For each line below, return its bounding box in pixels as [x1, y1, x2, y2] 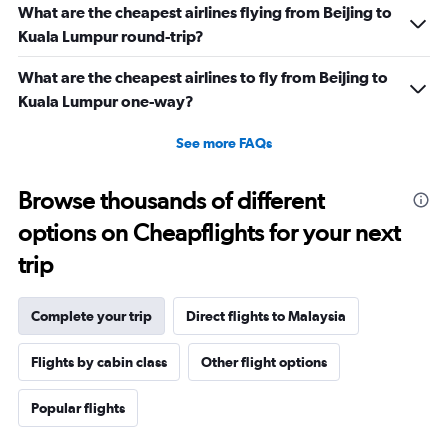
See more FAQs [176, 135, 272, 152]
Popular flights [31, 400, 125, 417]
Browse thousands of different [18, 186, 324, 216]
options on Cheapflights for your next [18, 218, 400, 248]
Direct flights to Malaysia [186, 308, 346, 325]
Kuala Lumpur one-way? [18, 92, 194, 111]
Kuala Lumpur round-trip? [18, 27, 204, 46]
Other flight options [201, 354, 327, 371]
